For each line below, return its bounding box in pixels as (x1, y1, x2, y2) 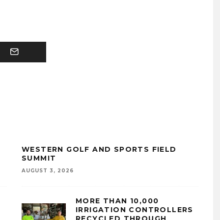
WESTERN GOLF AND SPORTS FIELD (22, 145, 177, 154)
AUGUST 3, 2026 (22, 167, 74, 174)
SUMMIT (22, 154, 56, 163)
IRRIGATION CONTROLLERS (76, 205, 193, 214)
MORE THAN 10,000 (76, 196, 159, 205)
